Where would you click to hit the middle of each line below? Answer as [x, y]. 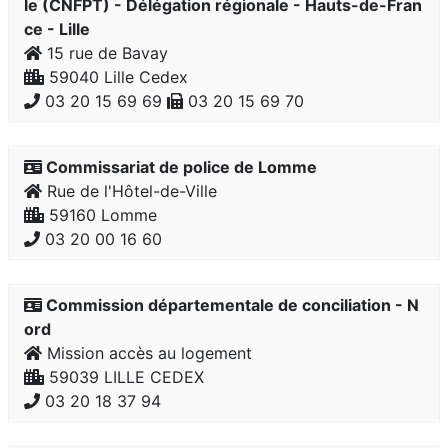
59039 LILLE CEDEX [124, 377]
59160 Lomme [100, 215]
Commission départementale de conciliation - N [230, 305]
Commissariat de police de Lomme [179, 167]
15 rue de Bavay [105, 53]
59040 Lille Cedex [116, 77]
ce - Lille [57, 29]
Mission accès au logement [147, 353]
